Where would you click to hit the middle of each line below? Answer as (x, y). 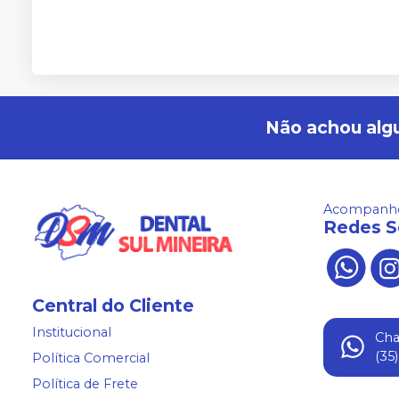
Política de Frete (85, 384)
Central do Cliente (113, 306)
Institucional (72, 333)
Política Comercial (91, 358)
